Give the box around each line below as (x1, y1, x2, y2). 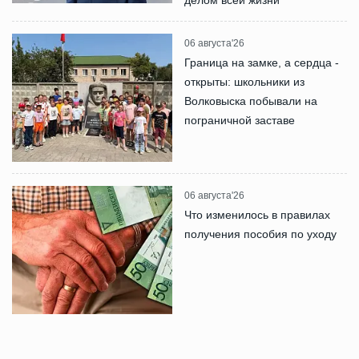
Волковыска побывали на (184, 94, 317, 107)
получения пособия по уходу (184, 227, 337, 240)
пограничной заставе (184, 113, 295, 127)
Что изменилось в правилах (184, 208, 330, 221)
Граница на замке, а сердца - (184, 55, 339, 69)
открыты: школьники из (184, 75, 305, 88)
